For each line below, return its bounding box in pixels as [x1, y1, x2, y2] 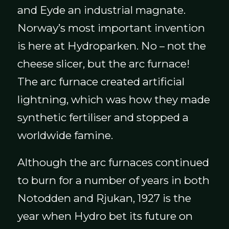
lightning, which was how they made [17, 93, 210, 106]
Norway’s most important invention [17, 21, 205, 35]
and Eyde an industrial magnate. [17, 4, 186, 17]
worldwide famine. [17, 129, 113, 142]
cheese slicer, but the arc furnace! [17, 57, 190, 71]
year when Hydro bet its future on [17, 209, 193, 222]
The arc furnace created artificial [17, 75, 185, 88]
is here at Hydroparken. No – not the [17, 39, 206, 53]
